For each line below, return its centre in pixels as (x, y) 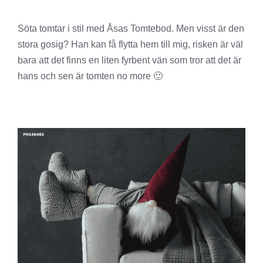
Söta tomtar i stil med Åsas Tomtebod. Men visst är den (131, 28)
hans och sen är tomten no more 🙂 (90, 76)
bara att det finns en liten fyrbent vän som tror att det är (129, 60)
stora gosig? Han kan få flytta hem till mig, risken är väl (130, 44)
